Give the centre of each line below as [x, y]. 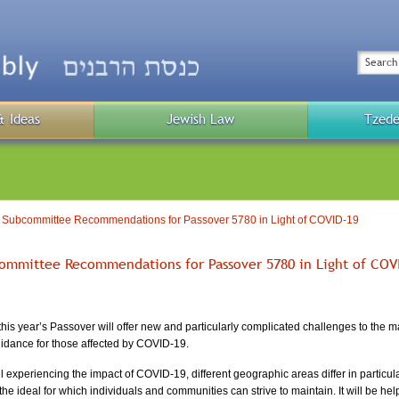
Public [219, 129]
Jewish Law [200, 119]
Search [376, 62]
